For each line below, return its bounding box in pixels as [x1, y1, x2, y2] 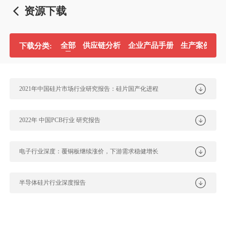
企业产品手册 [128, 41, 174, 49]
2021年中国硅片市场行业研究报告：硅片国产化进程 [19, 85, 159, 92]
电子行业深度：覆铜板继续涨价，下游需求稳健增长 [19, 147, 159, 155]
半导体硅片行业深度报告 [19, 179, 86, 187]
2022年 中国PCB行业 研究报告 [19, 116, 101, 124]
